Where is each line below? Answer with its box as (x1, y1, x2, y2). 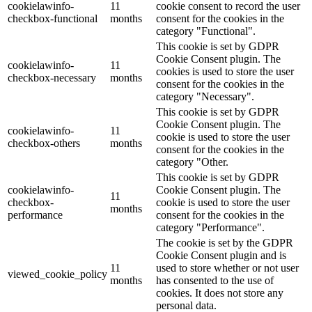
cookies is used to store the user (156, 65, 294, 77)
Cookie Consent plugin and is (156, 249, 286, 261)
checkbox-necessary (8, 71, 96, 84)
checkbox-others (8, 136, 80, 149)
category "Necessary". (156, 90, 254, 102)
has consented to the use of (156, 274, 274, 286)
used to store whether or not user (156, 261, 299, 274)
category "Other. (156, 155, 228, 168)
